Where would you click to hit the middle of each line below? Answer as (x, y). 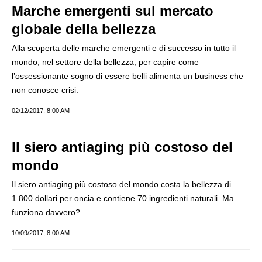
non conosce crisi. (45, 90)
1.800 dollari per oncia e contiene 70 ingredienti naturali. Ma (123, 198)
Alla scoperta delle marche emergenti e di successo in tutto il (124, 48)
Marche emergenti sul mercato (113, 11)
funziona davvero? (46, 212)
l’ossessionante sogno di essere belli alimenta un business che (127, 76)
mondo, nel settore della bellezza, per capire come (105, 62)
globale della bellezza (84, 29)
